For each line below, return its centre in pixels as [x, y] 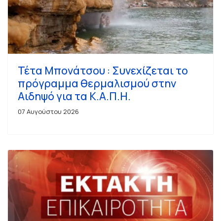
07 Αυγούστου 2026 [48, 111]
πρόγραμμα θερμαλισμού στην [97, 83]
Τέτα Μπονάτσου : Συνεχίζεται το [103, 70]
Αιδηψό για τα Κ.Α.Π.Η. [74, 96]
